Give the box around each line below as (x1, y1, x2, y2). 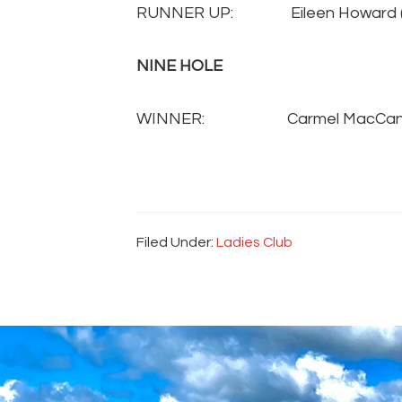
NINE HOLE (136, 57, 223, 75)
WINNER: (136, 110, 205, 128)
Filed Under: (136, 235, 216, 250)
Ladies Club (216, 235, 293, 250)
